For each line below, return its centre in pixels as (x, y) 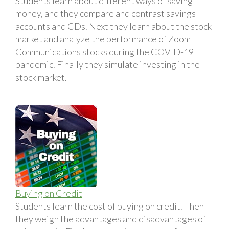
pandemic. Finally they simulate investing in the (108, 64)
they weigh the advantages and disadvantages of (111, 219)
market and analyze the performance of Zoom (103, 39)
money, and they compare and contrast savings (106, 13)
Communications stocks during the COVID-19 (105, 51)
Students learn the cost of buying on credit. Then (110, 206)
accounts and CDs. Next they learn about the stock (113, 26)
